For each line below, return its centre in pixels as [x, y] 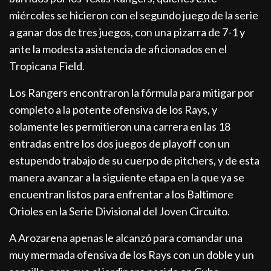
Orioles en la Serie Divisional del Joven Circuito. [120, 211]
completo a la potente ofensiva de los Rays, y [113, 110]
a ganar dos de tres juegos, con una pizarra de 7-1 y [127, 32]
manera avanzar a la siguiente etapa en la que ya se [127, 178]
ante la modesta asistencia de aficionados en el [118, 49]
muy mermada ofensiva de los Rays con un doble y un [132, 255]
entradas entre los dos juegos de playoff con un [120, 144]
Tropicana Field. [47, 66]
